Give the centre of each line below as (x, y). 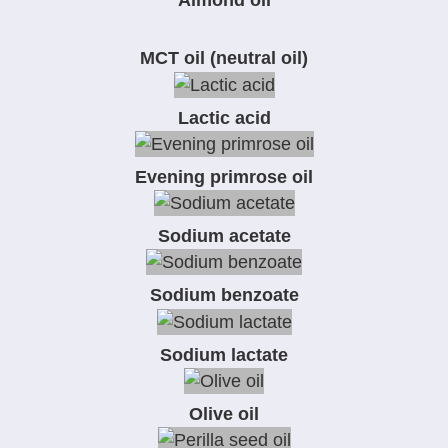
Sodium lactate (224, 354)
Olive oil (224, 413)
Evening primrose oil (224, 176)
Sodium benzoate (224, 295)
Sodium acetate (224, 236)
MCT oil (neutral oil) (224, 58)
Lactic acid (224, 117)
